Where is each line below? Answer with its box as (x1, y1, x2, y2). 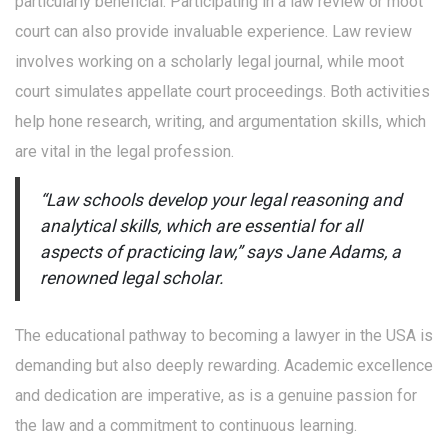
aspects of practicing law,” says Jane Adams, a (40, 242, 401, 262)
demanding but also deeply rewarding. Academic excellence (15, 356, 433, 375)
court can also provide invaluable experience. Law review (15, 22, 412, 41)
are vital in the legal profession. (15, 142, 234, 161)
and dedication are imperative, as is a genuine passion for (15, 386, 417, 405)
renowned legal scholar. (40, 268, 224, 288)
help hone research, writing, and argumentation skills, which (15, 112, 426, 131)
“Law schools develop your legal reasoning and (40, 190, 402, 210)
